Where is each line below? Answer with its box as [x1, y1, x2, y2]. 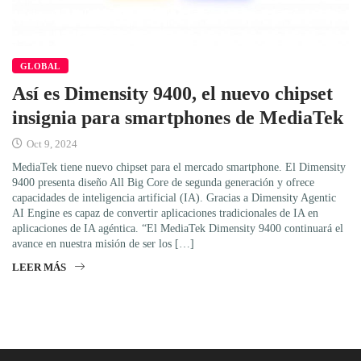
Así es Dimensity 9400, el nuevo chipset [12, 82, 333, 104]
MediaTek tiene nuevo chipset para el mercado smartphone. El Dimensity [12, 160, 346, 173]
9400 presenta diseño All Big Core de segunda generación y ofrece [12, 176, 314, 189]
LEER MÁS [12, 260, 66, 273]
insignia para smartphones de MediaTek [12, 106, 343, 128]
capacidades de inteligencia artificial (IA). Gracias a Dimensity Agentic [12, 191, 336, 204]
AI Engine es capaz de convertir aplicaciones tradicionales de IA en [12, 206, 318, 219]
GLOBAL [20, 60, 60, 71]
